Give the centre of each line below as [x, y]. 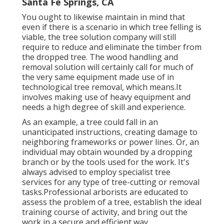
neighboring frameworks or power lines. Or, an [110, 142]
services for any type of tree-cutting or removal [111, 182]
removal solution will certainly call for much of [108, 67]
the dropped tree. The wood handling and [100, 57]
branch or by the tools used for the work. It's [106, 162]
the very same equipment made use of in [98, 77]
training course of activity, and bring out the [105, 212]
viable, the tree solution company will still [99, 37]
